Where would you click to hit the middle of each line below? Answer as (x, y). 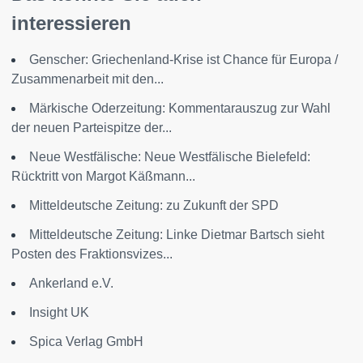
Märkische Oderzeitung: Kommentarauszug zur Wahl (180, 108)
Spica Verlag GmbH (86, 342)
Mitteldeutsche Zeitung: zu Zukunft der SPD (154, 205)
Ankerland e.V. (71, 283)
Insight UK (59, 312)
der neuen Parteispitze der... (92, 128)
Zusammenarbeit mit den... (88, 79)
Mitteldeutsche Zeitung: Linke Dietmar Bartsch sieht (177, 235)
